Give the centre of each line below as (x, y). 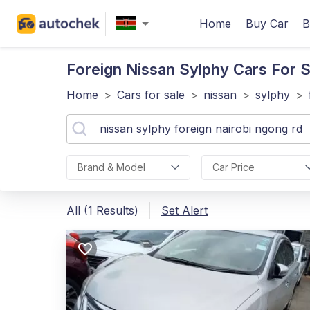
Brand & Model (111, 167)
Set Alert (184, 210)
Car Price (233, 167)
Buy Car (267, 24)
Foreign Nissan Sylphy (148, 69)
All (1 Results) (102, 210)
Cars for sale (151, 95)
